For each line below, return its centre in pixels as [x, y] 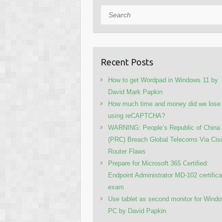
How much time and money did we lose [165, 104]
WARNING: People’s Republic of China [164, 128]
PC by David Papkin [137, 211]
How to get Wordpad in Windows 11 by [163, 80]
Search [112, 11]
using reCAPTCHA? [137, 116]
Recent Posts [127, 62]
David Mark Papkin [136, 92]
